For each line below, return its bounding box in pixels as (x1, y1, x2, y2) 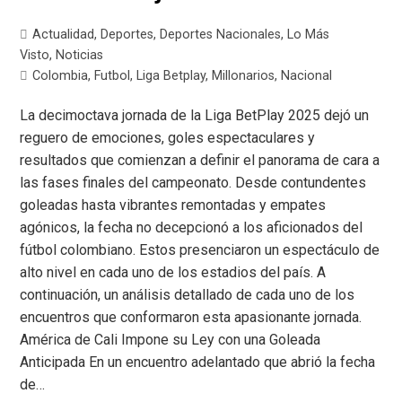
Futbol (94, 68, 131, 84)
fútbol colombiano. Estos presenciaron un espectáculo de (20, 241, 380, 259)
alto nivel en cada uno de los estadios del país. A (20, 264, 327, 282)
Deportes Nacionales (160, 27, 282, 43)
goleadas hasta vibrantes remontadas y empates (20, 197, 327, 214)
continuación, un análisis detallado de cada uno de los (20, 286, 355, 304)
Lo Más (287, 27, 330, 43)
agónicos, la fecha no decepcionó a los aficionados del (20, 219, 363, 237)
